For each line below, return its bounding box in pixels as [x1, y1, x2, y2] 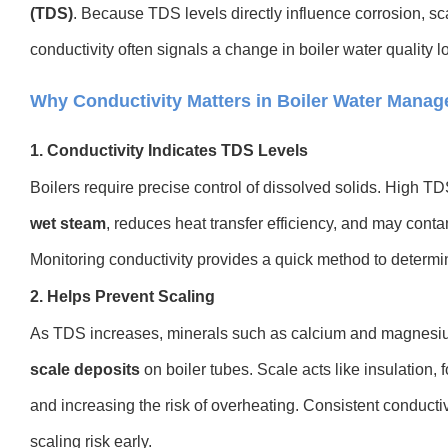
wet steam [30, 215, 106, 232]
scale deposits [30, 361, 140, 378]
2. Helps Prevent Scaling [30, 288, 215, 305]
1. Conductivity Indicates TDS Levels [30, 142, 308, 159]
